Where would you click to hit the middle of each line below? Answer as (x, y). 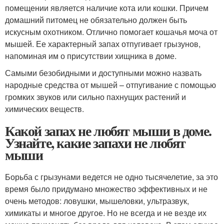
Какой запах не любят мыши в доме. (108, 131)
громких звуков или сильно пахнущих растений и (95, 97)
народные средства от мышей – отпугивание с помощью (110, 85)
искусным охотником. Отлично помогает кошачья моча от (111, 32)
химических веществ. (44, 109)
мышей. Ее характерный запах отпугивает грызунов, (103, 44)
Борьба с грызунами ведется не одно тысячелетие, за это (111, 177)
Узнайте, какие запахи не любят (95, 143)
